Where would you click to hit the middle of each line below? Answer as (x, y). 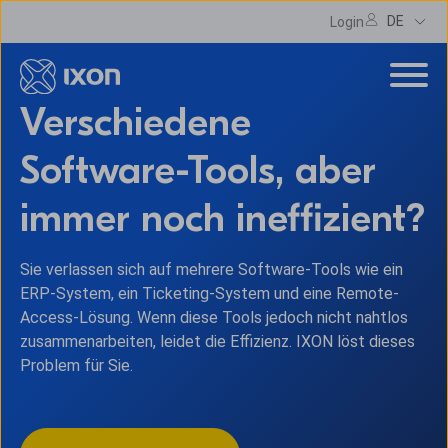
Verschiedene (135, 122)
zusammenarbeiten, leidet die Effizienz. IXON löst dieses (217, 342)
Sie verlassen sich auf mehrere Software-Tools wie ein (211, 270)
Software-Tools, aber (198, 170)
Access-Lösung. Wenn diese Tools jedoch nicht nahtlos (214, 318)
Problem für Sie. (76, 366)
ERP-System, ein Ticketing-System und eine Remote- (209, 294)
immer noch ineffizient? (223, 218)
